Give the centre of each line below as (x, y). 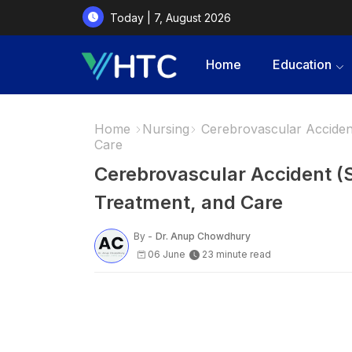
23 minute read (236, 255)
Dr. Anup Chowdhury (203, 236)
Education (302, 64)
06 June (166, 255)
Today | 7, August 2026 (170, 17)
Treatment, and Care (188, 203)
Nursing (165, 129)
